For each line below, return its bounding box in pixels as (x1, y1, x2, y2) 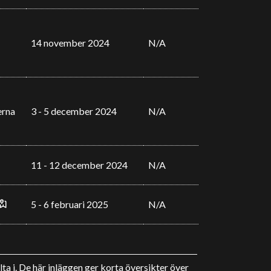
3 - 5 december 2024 (30, 105, 117, 117)
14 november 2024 (30, 37, 109, 48)
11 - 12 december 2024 (30, 159, 128, 171)
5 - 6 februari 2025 (30, 198, 108, 210)
